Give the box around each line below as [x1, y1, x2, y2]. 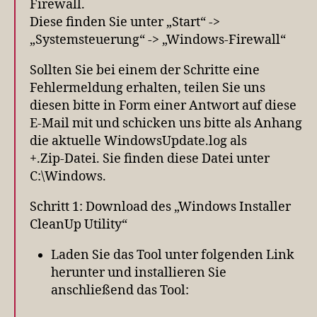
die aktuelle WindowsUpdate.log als [30, 132, 247, 149]
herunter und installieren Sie [51, 264, 226, 281]
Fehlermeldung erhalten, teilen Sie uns [30, 79, 265, 96]
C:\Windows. [30, 168, 106, 185]
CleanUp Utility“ [30, 216, 127, 233]
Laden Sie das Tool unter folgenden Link [51, 246, 294, 263]
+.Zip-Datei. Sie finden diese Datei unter [30, 150, 270, 167]
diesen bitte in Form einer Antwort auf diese [30, 97, 296, 114]
